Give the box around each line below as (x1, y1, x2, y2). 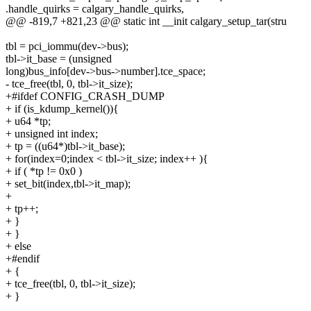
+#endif (6, 253, 40, 265)
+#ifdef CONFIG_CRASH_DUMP (6, 90, 165, 103)
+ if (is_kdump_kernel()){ (6, 103, 119, 115)
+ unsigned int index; (6, 128, 98, 140)
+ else (6, 240, 31, 253)
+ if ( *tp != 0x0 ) (6, 165, 82, 178)
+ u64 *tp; (6, 115, 51, 128)
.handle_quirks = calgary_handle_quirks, (6, 3, 184, 15)
